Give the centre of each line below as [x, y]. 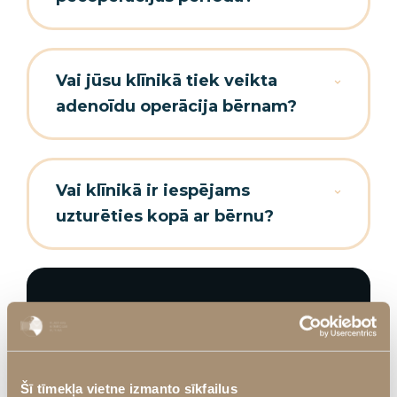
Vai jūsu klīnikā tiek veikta [167, 81]
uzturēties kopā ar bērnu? [165, 216]
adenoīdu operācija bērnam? [176, 106]
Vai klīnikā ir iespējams [153, 191]
